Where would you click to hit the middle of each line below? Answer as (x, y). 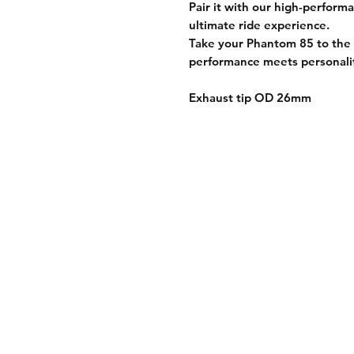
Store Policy (268, 276)
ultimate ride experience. (259, 24)
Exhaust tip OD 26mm (250, 97)
